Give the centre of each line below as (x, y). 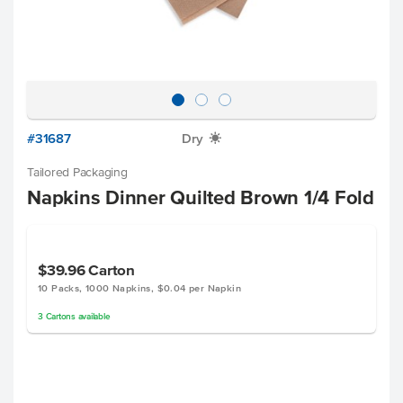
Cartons (60, 316)
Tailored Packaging (77, 172)
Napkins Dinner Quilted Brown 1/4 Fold (201, 197)
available (93, 316)
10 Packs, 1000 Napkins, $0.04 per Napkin (139, 288)
